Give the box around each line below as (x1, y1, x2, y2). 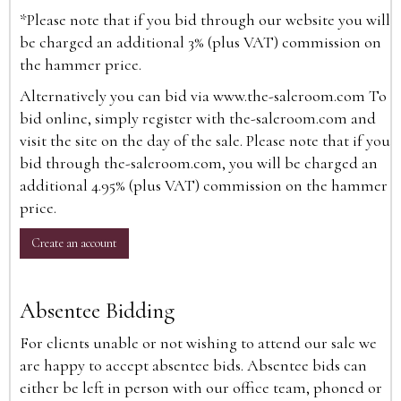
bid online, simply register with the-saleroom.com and (20, 108, 376, 128)
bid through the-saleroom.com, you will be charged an (20, 153, 378, 173)
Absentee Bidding (20, 297, 175, 324)
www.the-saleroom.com (213, 86, 365, 106)
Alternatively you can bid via (20, 86, 213, 106)
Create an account (31, 235, 117, 251)
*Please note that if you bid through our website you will (20, 10, 390, 30)
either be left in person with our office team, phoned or (20, 378, 382, 397)
